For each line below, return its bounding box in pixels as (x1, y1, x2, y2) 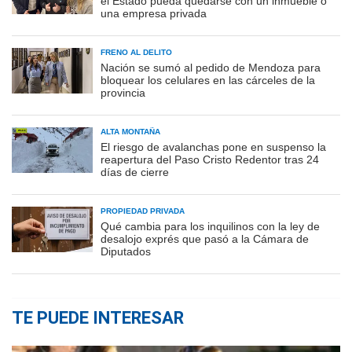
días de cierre (101, 166, 169, 179)
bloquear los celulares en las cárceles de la (101, 74, 315, 87)
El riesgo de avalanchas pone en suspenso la (101, 141, 326, 154)
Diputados (101, 245, 151, 258)
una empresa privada (101, 7, 207, 20)
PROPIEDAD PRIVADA (101, 207, 185, 216)
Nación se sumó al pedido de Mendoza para (101, 61, 321, 75)
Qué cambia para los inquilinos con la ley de (101, 220, 320, 233)
